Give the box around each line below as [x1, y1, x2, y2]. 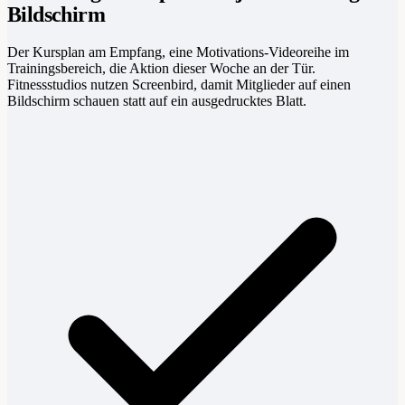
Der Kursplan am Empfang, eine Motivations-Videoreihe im [7, 43, 349, 60]
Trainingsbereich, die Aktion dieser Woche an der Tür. [7, 60, 316, 76]
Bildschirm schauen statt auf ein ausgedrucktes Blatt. [7, 92, 306, 108]
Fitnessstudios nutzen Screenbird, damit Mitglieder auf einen [7, 76, 351, 92]
